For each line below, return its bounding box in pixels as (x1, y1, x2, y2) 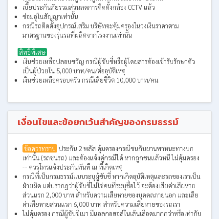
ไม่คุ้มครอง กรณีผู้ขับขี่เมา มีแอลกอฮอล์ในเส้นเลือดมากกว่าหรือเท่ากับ (22, 209, 201, 218)
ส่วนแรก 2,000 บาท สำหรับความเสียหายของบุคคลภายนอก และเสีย (22, 191, 198, 199)
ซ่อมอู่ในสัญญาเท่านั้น (22, 12, 78, 21)
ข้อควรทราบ (24, 144, 56, 153)
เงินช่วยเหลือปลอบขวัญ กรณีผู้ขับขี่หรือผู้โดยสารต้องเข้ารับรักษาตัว (22, 57, 195, 66)
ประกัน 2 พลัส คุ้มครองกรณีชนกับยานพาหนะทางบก (57, 144, 194, 153)
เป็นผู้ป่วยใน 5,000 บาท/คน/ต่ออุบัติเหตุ (22, 66, 126, 75)
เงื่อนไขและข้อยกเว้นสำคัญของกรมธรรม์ (18, 115, 178, 129)
